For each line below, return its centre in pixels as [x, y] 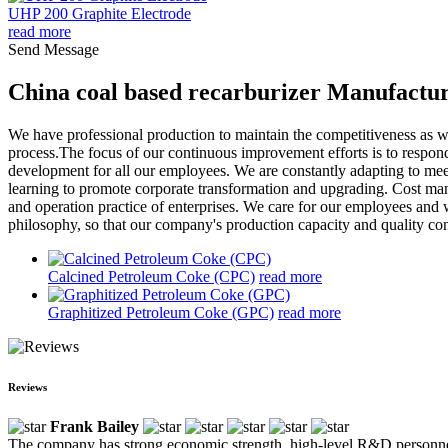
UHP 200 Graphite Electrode [99, 13]
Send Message [53, 49]
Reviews [27, 386]
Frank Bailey [94, 426]
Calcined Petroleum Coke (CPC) [151, 276]
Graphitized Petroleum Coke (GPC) [161, 312]
